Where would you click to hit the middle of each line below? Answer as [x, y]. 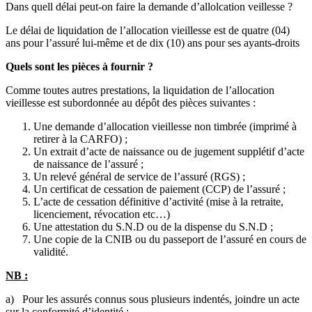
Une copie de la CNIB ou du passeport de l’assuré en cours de [170, 240]
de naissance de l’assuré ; [88, 164]
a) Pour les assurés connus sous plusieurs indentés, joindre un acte [153, 299]
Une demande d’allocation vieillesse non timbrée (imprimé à [165, 127]
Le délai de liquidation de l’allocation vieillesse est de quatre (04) [148, 31]
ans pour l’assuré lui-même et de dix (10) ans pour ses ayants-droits [154, 43]
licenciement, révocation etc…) [102, 214]
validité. [51, 252]
